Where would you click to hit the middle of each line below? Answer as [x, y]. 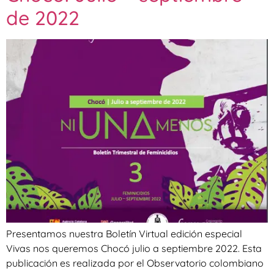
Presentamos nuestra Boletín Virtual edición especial [124, 233]
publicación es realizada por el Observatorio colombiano [135, 263]
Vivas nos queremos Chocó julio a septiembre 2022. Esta [134, 248]
